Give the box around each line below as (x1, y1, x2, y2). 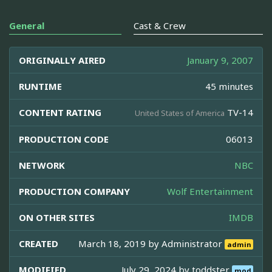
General (9, 19, 44, 32)
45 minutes (205, 80, 253, 92)
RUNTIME (19, 80, 62, 92)
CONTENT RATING (19, 106, 101, 118)
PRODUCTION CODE (19, 132, 109, 145)
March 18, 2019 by (78, 237, 162, 250)
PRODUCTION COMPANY (19, 185, 130, 197)
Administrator (161, 237, 225, 250)
